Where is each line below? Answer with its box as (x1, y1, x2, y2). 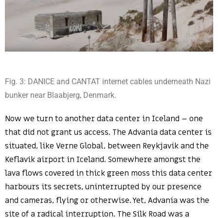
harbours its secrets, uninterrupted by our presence (5, 182, 201, 193)
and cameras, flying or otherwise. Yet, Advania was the (5, 195, 209, 206)
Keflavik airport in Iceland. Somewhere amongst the (5, 154, 200, 165)
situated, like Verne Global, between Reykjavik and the (5, 141, 209, 152)
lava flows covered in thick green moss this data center (5, 168, 212, 179)
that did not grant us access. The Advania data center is (5, 127, 212, 138)
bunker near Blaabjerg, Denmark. (5, 91, 116, 100)
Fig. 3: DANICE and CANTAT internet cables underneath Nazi (5, 77, 211, 87)
